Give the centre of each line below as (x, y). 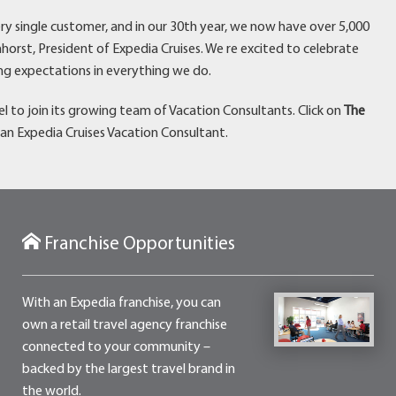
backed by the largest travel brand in (128, 369)
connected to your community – (116, 347)
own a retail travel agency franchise (124, 325)
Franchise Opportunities (137, 244)
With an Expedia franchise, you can (121, 303)
